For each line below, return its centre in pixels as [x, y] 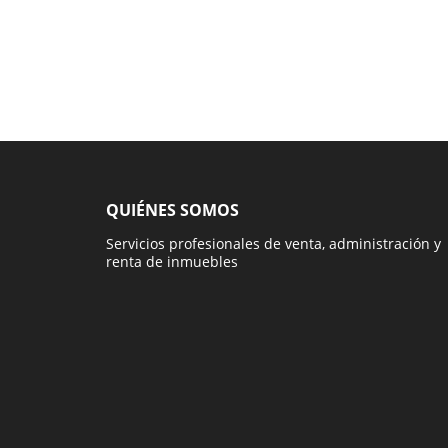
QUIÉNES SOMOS [172, 209]
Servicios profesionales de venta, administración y [273, 243]
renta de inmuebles [172, 261]
